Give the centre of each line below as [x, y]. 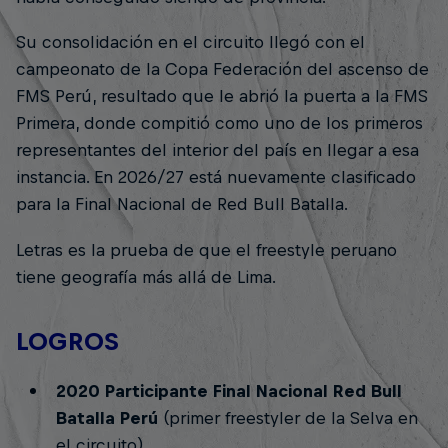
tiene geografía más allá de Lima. [146, 276]
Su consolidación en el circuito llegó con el [190, 42]
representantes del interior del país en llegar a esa [217, 150]
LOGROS [67, 340]
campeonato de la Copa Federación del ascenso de [222, 69]
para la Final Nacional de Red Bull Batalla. [182, 204]
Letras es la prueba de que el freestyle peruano [206, 249]
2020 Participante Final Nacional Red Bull [228, 390]
